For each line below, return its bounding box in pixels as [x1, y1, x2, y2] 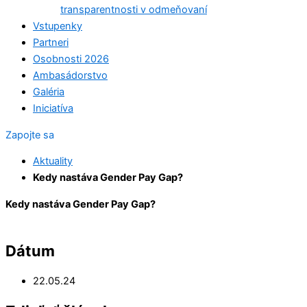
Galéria [33, 86, 64, 99]
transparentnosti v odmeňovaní [60, 3, 207, 16]
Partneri [33, 36, 69, 49]
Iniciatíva [33, 102, 73, 115]
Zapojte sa [5, 128, 54, 141]
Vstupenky [33, 20, 82, 33]
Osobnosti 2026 [33, 53, 109, 66]
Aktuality [33, 155, 73, 168]
